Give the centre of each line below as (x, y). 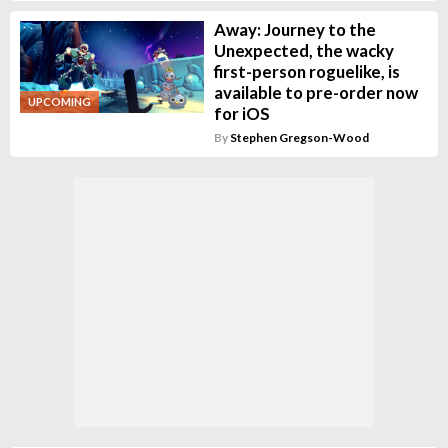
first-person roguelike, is (306, 71)
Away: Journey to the (294, 29)
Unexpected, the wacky (303, 50)
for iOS (241, 113)
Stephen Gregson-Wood (299, 137)
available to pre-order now (315, 92)
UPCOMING (59, 101)
